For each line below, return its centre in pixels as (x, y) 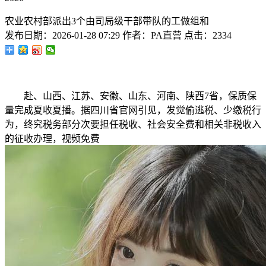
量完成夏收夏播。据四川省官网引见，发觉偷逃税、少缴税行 (133, 110)
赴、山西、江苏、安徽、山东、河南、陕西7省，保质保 (131, 96)
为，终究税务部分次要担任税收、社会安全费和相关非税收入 (133, 124)
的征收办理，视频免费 (52, 139)
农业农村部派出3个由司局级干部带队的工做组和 (107, 21)
